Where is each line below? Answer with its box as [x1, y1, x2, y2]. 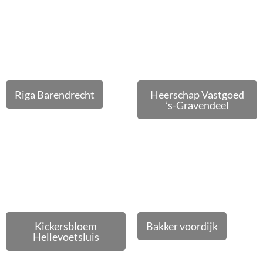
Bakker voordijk [146, 220, 218, 232]
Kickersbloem [35, 220, 97, 232]
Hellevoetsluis [32, 230, 99, 243]
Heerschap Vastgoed [150, 88, 244, 101]
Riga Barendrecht [15, 88, 95, 101]
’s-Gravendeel [166, 99, 229, 112]
